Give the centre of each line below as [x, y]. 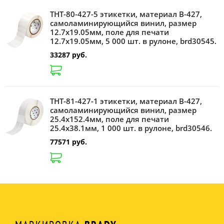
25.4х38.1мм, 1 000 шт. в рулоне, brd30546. [131, 128]
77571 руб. [68, 142]
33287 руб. [68, 54]
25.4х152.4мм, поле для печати [109, 119]
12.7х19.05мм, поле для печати [109, 32]
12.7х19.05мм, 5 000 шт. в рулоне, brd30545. [133, 41]
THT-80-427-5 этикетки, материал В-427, [126, 14]
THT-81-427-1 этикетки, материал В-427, [126, 101]
